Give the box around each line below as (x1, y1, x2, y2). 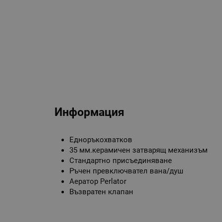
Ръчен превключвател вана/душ (69, 166, 184, 176)
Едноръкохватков (69, 135, 133, 145)
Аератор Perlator (69, 177, 127, 186)
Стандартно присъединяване (69, 156, 172, 166)
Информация (55, 106, 125, 119)
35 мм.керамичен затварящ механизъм (69, 146, 208, 155)
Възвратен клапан (69, 187, 134, 197)
